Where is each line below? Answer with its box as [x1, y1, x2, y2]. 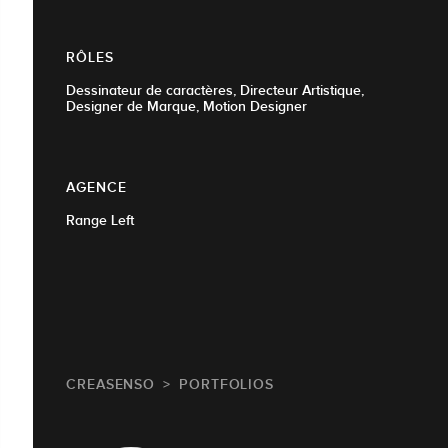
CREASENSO [66, 376, 156, 393]
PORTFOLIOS [179, 376, 275, 393]
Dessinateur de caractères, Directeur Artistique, [66, 82, 364, 99]
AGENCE [66, 179, 127, 196]
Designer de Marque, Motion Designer [66, 98, 307, 115]
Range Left [66, 212, 134, 229]
